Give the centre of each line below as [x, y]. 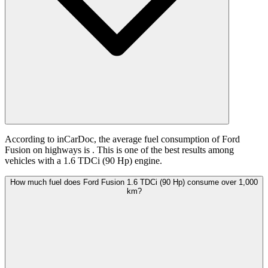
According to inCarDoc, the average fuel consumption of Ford [122, 139]
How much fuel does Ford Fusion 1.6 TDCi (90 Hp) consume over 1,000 [134, 182]
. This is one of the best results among [163, 150]
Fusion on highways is [48, 150]
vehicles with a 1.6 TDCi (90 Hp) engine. [83, 161]
